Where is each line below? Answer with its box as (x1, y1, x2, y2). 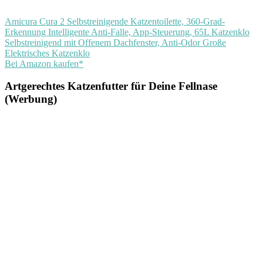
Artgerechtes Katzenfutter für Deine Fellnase (5, 80, 217, 93)
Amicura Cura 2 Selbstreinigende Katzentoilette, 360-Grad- (5, 16, 225, 26)
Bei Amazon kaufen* (5, 58, 83, 69)
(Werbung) (5, 93, 57, 106)
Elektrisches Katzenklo (5, 48, 90, 58)
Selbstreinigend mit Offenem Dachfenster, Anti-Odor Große (5, 37, 226, 48)
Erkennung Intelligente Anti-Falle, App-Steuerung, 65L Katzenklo (5, 26, 249, 37)
